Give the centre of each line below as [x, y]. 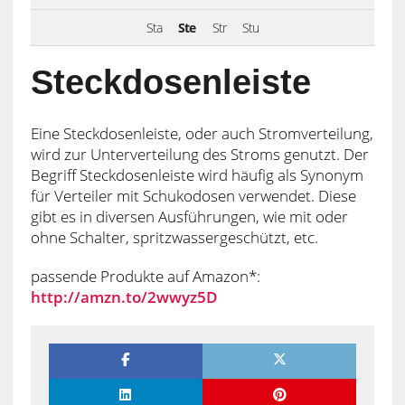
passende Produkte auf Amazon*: [145, 277]
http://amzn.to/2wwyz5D [123, 297]
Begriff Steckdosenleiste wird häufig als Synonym [197, 175]
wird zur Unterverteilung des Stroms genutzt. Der [199, 155]
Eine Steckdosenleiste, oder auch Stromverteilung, [202, 134]
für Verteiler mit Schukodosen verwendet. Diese [193, 196]
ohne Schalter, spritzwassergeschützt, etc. [174, 238]
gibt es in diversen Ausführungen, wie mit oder [189, 217]
